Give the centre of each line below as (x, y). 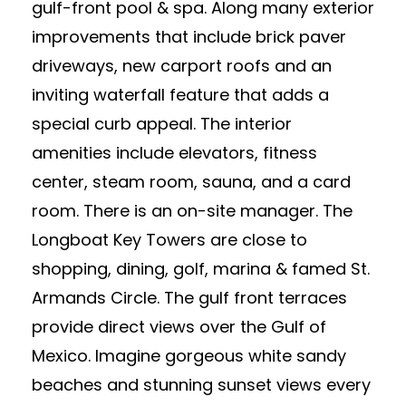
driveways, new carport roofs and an (182, 66)
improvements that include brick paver (189, 37)
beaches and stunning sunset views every (201, 385)
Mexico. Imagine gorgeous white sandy (189, 356)
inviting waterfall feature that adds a (180, 95)
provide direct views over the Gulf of (179, 327)
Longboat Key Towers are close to (169, 240)
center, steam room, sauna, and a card (191, 182)
